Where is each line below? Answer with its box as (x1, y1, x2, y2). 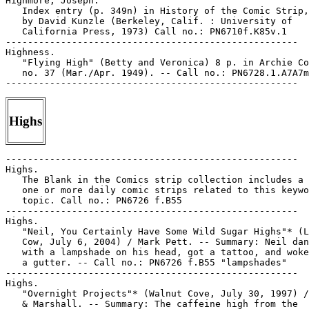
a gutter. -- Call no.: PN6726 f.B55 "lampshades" (6, 257, 287, 268)
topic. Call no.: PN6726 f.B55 (6, 195, 182, 206)
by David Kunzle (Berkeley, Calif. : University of (6, 16, 292, 26)
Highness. (6, 47, 55, 57)
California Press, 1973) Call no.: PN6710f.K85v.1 (6, 26, 287, 37)
